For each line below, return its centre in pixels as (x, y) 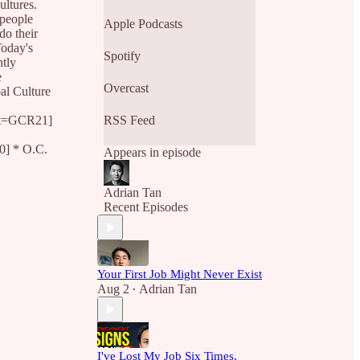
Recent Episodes (146, 207)
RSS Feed (129, 120)
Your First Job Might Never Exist (180, 274)
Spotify (122, 56)
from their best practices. (166, 17)
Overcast (126, 88)
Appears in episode (152, 152)
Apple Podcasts (143, 24)
